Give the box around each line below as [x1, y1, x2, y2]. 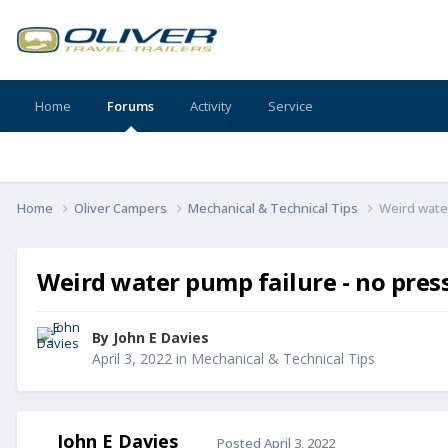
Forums [107, 97, 154, 115]
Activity [190, 97, 232, 115]
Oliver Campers [74, 198, 170, 217]
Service [268, 97, 313, 115]
